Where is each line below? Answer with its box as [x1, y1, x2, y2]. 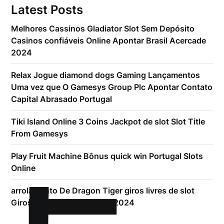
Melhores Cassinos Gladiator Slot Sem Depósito [11, 23, 195, 33]
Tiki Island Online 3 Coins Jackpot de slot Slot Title [11, 116, 205, 126]
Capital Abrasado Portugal [11, 94, 112, 104]
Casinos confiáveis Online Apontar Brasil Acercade [11, 35, 206, 45]
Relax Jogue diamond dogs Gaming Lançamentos [11, 70, 200, 80]
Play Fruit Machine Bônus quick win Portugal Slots [11, 151, 203, 161]
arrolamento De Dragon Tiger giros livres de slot [11, 185, 195, 195]
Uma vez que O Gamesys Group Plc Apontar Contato [11, 82, 213, 92]
